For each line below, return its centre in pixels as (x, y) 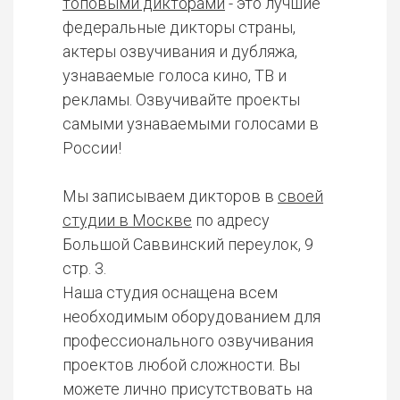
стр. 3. (84, 268)
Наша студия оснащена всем (170, 292)
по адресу (231, 220)
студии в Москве (127, 220)
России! (92, 147)
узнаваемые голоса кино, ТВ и (175, 75)
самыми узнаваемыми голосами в (191, 123)
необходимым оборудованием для (192, 316)
